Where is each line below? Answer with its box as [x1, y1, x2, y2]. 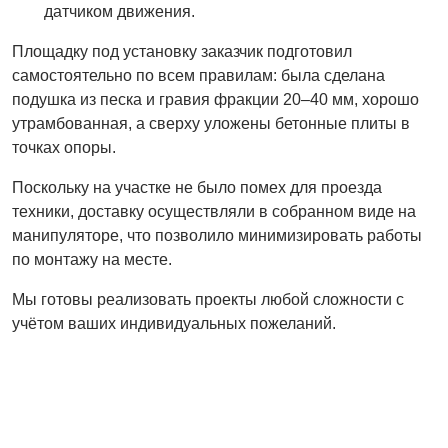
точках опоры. [12, 139, 116, 157]
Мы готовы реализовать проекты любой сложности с [12, 291, 404, 309]
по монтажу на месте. [12, 251, 172, 269]
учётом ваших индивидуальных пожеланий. [12, 315, 336, 333]
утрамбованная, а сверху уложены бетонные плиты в [12, 115, 410, 133]
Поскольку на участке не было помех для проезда [12, 179, 382, 197]
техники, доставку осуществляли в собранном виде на [12, 203, 416, 221]
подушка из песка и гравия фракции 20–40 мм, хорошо [12, 91, 419, 109]
